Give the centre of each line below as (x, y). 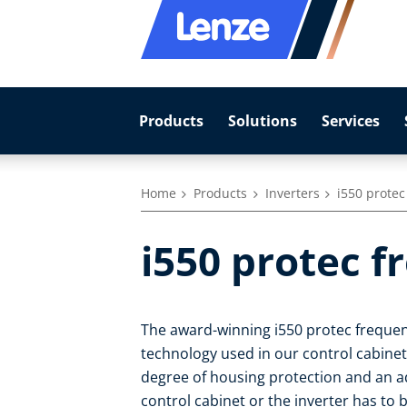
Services (350, 121)
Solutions (262, 121)
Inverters (292, 193)
